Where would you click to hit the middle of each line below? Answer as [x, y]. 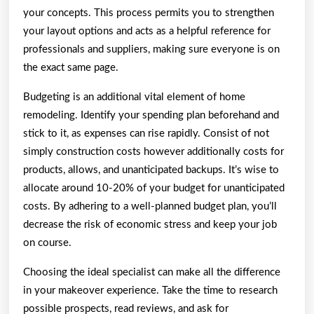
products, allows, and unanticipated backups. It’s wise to [151, 170]
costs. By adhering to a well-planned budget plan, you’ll [150, 206]
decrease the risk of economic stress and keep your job [150, 224]
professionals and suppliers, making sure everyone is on [151, 49]
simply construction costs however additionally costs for [153, 151]
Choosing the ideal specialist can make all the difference [152, 272]
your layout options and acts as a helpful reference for [147, 31]
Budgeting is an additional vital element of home [134, 97]
